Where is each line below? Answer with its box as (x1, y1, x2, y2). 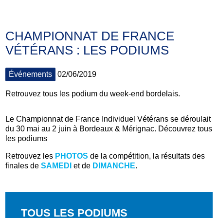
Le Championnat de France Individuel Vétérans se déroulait (5, 114, 211, 123)
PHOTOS (55, 151, 89, 160)
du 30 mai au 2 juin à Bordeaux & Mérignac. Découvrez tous (5, 124, 213, 133)
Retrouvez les (5, 151, 55, 160)
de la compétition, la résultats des (88, 151, 205, 160)
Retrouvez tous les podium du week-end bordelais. (5, 89, 181, 98)
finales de (5, 161, 41, 170)
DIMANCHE (92, 161, 136, 170)
